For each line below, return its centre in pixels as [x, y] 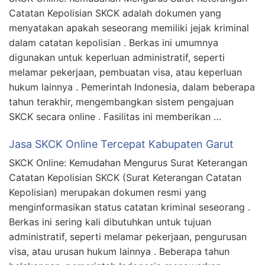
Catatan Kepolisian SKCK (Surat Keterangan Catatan [125, 177]
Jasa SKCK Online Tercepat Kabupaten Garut [121, 144]
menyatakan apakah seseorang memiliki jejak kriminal [129, 28]
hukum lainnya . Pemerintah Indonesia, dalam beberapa [132, 87]
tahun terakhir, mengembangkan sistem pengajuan [121, 101]
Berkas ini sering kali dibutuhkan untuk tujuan [110, 222]
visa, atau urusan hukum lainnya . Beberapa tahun [119, 251]
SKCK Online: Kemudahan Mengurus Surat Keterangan [128, 162]
